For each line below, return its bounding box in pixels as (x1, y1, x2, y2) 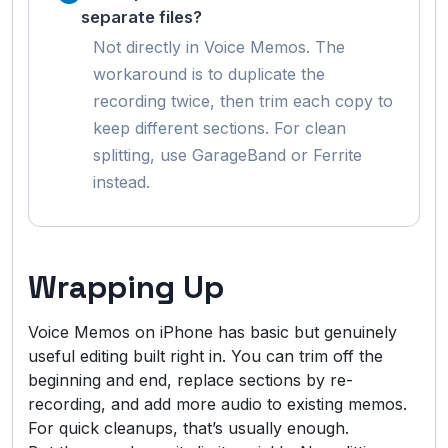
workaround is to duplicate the (93, 63, 325, 84)
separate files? (81, 6, 202, 27)
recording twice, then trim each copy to (93, 90, 393, 111)
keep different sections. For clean (93, 117, 346, 138)
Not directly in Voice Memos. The (93, 36, 345, 57)
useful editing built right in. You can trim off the (28, 345, 383, 366)
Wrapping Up (28, 266, 224, 307)
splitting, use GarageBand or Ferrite (93, 144, 362, 165)
